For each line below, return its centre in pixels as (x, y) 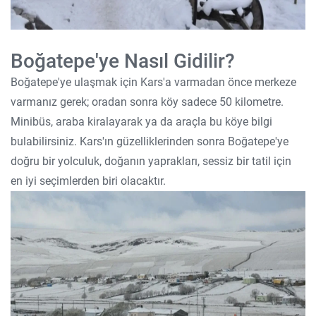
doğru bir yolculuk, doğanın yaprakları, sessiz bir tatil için (151, 161)
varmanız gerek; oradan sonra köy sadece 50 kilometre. (147, 102)
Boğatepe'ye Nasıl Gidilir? (123, 61)
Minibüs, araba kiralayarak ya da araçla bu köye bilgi (141, 122)
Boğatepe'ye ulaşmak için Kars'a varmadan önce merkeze (153, 82)
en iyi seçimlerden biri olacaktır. (88, 181)
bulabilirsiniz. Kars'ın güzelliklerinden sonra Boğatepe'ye (150, 141)
